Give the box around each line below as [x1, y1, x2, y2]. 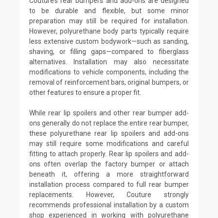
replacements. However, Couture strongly [29, 190, 189, 199]
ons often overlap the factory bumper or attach [29, 160, 189, 168]
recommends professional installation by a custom [29, 200, 189, 209]
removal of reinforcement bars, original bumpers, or [29, 78, 189, 86]
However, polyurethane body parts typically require [29, 27, 189, 35]
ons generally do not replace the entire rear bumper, [29, 119, 189, 127]
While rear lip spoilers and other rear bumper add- [29, 109, 189, 117]
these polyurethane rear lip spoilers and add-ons [29, 129, 189, 137]
